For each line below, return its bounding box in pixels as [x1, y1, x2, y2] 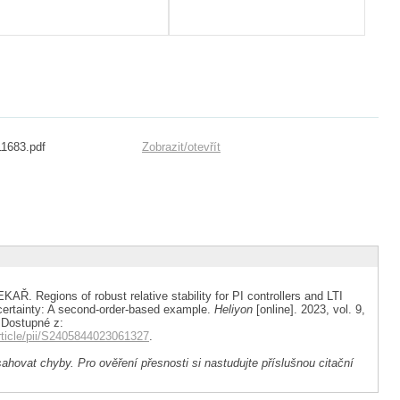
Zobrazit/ [142, 140, 187, 154]
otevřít [187, 140, 221, 154]
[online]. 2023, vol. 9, [253, 303, 365, 316]
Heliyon [214, 303, 253, 316]
